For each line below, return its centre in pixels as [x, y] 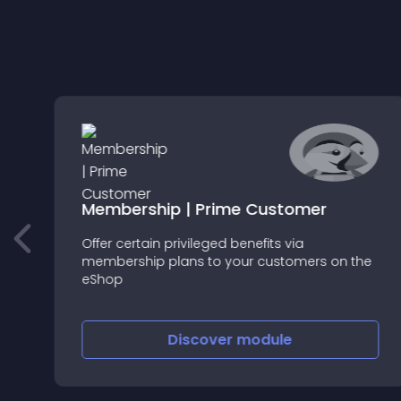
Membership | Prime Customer [204, 209]
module [264, 340]
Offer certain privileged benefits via [192, 243]
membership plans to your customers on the [226, 261]
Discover [202, 340]
